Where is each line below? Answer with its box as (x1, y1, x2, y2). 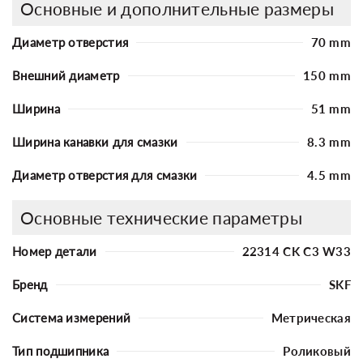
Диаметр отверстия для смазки (12, 167, 198, 182)
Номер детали (12, 243, 97, 258)
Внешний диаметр (12, 67, 120, 83)
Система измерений (12, 310, 131, 325)
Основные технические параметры (20, 207, 302, 228)
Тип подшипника (12, 343, 109, 358)
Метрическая (271, 310, 351, 325)
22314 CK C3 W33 (241, 243, 351, 258)
